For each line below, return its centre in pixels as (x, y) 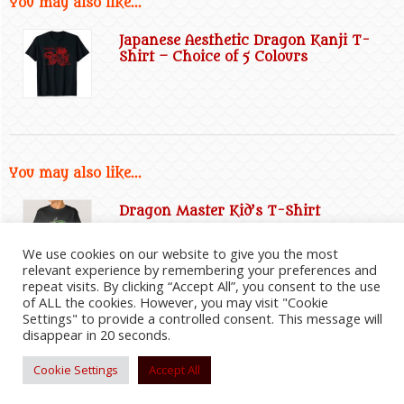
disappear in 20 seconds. (96, 335)
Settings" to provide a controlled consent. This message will (202, 318)
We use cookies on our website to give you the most (180, 253)
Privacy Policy (264, 347)
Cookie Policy (319, 347)
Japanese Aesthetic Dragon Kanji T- (244, 41)
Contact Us (357, 357)
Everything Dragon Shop (108, 347)
